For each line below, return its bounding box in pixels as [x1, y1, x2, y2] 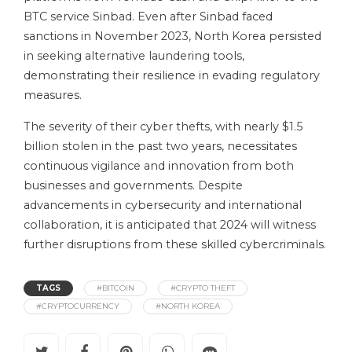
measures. [24, 88, 82, 103]
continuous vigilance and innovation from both [24, 159, 294, 174]
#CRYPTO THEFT [170, 283, 235, 294]
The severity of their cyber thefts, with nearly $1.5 [24, 119, 302, 134]
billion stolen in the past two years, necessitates [24, 139, 297, 154]
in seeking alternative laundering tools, [24, 49, 244, 64]
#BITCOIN [97, 283, 134, 294]
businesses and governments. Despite [24, 178, 243, 193]
